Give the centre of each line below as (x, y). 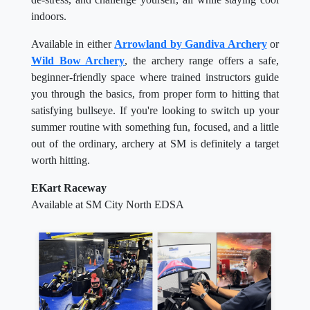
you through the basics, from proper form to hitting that (155, 94)
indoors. (50, 17)
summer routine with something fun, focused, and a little (155, 127)
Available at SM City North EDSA (108, 205)
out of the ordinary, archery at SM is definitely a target (155, 144)
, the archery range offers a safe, (202, 61)
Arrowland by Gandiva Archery (191, 44)
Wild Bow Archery (78, 61)
